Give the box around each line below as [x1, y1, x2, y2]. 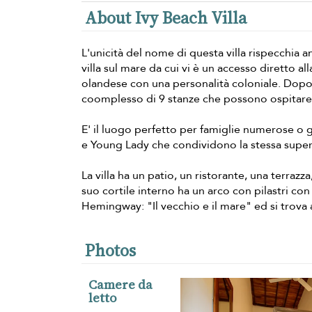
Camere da [88, 275, 153, 293]
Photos [85, 238, 136, 262]
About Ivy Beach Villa [85, 6, 247, 29]
